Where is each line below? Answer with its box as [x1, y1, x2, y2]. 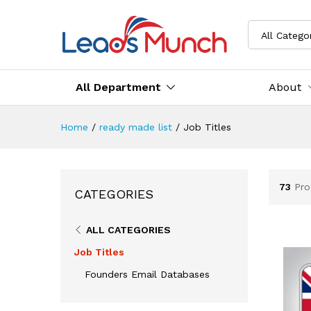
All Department [76, 80, 161, 94]
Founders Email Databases [85, 268, 210, 280]
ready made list [99, 121, 172, 133]
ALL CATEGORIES [86, 224, 171, 235]
